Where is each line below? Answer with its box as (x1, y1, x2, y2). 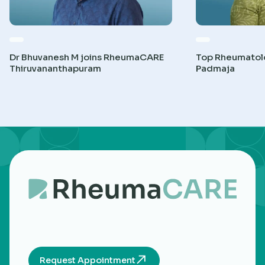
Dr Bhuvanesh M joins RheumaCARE (9, 51, 164, 63)
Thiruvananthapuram (9, 63, 101, 74)
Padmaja (196, 63, 235, 74)
